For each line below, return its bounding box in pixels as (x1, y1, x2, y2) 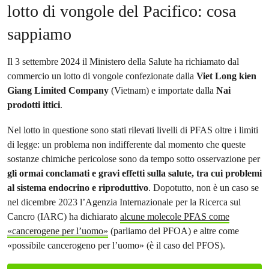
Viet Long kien (196, 70, 256, 82)
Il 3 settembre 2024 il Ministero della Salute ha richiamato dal (7, 56, 239, 67)
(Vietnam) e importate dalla (109, 85, 216, 96)
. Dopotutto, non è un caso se (148, 182, 259, 193)
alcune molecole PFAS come (120, 211, 229, 222)
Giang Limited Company (7, 85, 109, 96)
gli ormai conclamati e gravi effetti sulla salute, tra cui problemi (7, 168, 262, 179)
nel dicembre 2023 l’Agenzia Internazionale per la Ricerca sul (7, 196, 241, 208)
